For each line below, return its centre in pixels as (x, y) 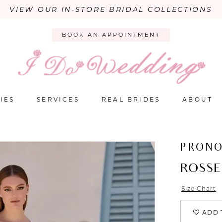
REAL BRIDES (131, 100)
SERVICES (58, 100)
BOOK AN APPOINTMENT (111, 35)
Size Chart (198, 189)
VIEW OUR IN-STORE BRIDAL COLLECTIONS (111, 9)
